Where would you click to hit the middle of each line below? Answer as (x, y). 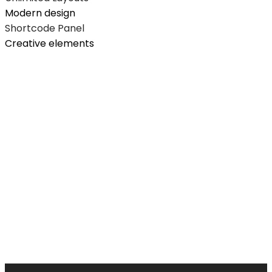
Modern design (40, 13)
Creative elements (49, 43)
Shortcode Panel (45, 28)
